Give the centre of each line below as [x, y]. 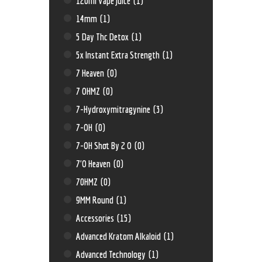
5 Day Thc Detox [104, 36]
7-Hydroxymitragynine [114, 109]
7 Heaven [91, 73]
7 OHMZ [89, 91]
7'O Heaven [94, 163]
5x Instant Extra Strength [119, 54]
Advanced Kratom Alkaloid [120, 236]
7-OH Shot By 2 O [105, 145]
